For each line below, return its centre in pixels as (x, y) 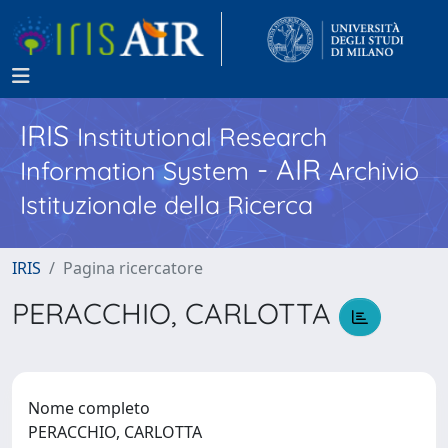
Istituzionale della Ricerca (166, 204)
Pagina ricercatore (133, 268)
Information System (134, 170)
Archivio (374, 170)
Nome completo (89, 407)
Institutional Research (202, 136)
